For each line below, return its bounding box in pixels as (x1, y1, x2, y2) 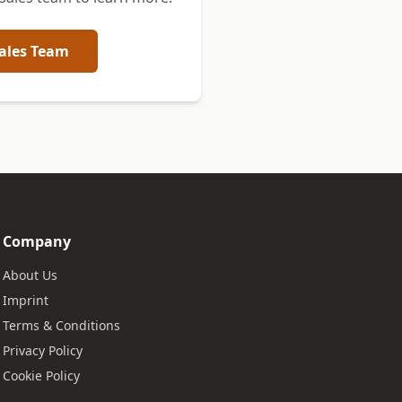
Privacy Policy (2, 342, 83, 359)
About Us (2, 267, 57, 284)
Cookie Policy (2, 367, 80, 384)
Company (2, 232, 71, 251)
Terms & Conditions (2, 317, 120, 334)
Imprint (2, 292, 48, 309)
